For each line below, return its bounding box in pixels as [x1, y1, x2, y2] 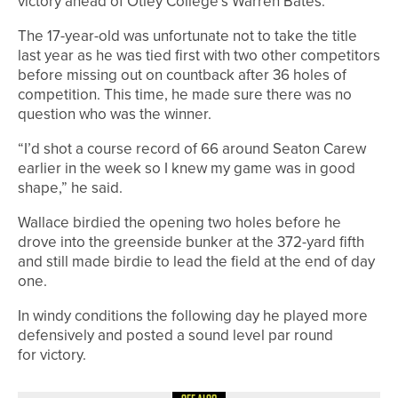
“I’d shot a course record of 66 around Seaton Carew [18, 137, 366, 160]
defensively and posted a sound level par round [18, 323, 333, 346]
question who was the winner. [18, 102, 211, 125]
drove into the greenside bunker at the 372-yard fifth [18, 230, 364, 253]
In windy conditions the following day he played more [18, 304, 368, 327]
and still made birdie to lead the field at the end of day [18, 250, 375, 273]
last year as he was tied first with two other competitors [18, 44, 380, 67]
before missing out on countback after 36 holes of [18, 63, 346, 86]
